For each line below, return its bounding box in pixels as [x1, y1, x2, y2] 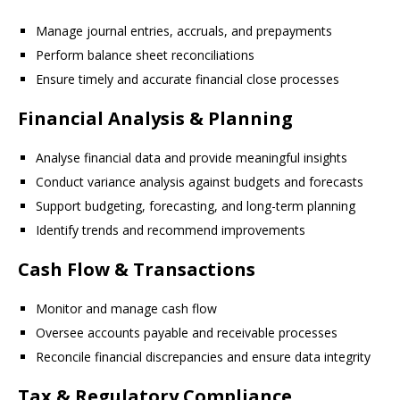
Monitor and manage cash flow [36, 300, 217, 317]
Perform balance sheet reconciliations [36, 46, 254, 63]
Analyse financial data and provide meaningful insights [36, 149, 347, 166]
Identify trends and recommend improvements [36, 221, 305, 238]
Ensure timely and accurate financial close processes [36, 71, 339, 87]
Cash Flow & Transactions [18, 257, 255, 281]
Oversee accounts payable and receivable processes [36, 324, 337, 341]
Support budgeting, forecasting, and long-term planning [36, 197, 355, 214]
